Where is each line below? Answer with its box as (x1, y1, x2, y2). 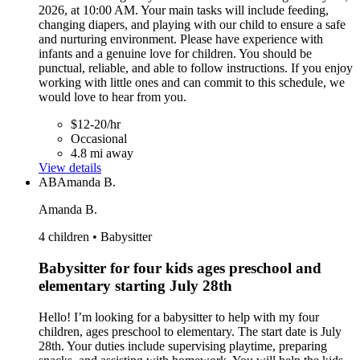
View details (39, 161, 101, 175)
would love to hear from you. (39, 90, 186, 104)
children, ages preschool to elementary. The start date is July (39, 324, 342, 338)
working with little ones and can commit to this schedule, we (39, 76, 345, 90)
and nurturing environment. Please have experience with (39, 32, 323, 47)
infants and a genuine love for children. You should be (39, 47, 312, 61)
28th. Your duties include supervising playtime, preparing (39, 338, 327, 353)
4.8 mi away (71, 146, 133, 161)
